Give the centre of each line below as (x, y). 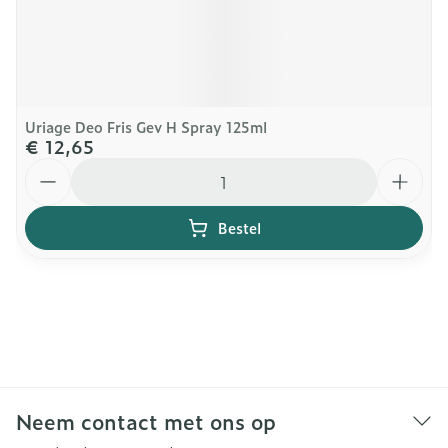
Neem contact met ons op (146, 421)
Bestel (239, 227)
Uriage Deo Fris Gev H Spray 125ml (146, 126)
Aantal (50, 167)
